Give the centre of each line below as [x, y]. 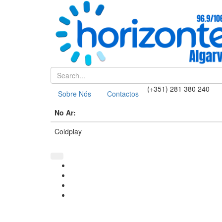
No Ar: [65, 112]
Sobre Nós [75, 94]
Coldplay [68, 131]
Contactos [123, 94]
